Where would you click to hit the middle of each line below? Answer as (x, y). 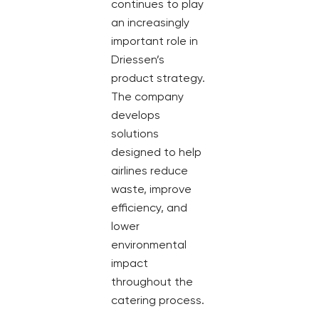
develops (136, 115)
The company (147, 96)
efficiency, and (149, 207)
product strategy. (158, 78)
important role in (155, 41)
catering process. (158, 300)
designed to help (156, 152)
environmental (149, 244)
